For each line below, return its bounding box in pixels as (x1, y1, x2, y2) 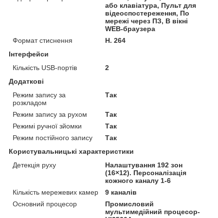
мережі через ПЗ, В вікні (105, 17, 188, 25)
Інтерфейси (9, 50, 49, 58)
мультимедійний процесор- (105, 207, 200, 216)
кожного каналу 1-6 (105, 176, 171, 184)
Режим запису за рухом (13, 110, 87, 118)
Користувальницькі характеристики (9, 147, 134, 155)
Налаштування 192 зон (105, 161, 183, 169)
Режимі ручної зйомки (13, 122, 82, 130)
